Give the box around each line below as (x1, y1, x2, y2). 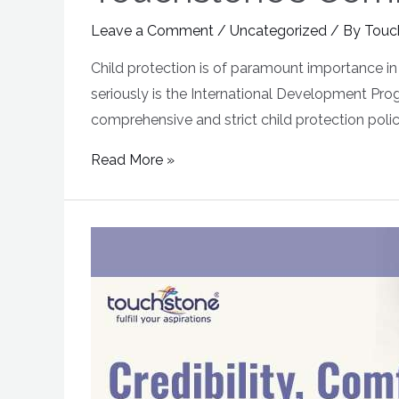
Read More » (91, 151, 175, 168)
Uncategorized (230, 21, 327, 39)
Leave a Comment (91, 21, 214, 39)
